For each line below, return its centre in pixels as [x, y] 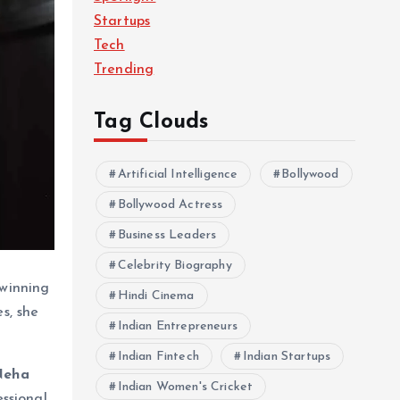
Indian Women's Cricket [185, 387]
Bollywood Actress [170, 205]
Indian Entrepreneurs [177, 326]
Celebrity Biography [175, 266]
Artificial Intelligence [178, 175]
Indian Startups [287, 357]
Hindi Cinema [156, 296]
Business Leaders [167, 235]
